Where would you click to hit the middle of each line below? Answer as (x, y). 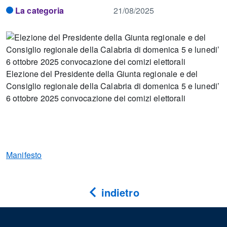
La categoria (40, 11)
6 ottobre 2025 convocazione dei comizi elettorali (96, 98)
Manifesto (24, 155)
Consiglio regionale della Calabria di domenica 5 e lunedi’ (113, 86)
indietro (119, 193)
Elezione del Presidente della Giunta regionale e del (102, 74)
